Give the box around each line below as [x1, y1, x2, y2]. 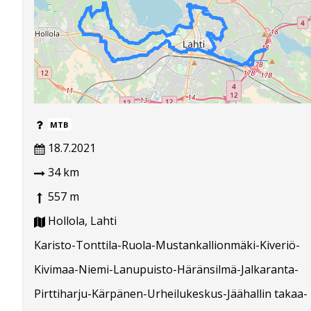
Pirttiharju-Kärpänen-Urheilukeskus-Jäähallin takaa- [34, 286, 308, 302]
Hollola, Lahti [45, 213, 117, 229]
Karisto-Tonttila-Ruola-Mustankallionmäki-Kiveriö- [34, 237, 300, 253]
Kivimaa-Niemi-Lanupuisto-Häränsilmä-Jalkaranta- [34, 262, 299, 278]
